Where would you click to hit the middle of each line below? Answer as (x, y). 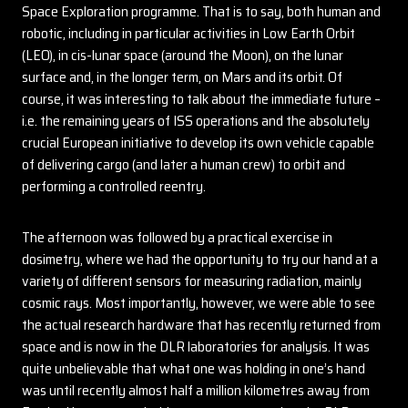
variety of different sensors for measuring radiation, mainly (192, 281)
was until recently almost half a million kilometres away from (196, 390)
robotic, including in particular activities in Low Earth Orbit (189, 33)
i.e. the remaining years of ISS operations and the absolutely (196, 121)
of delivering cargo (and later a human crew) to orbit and (184, 164)
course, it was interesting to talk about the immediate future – (201, 99)
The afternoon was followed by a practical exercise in (177, 237)
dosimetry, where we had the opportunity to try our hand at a (200, 259)
